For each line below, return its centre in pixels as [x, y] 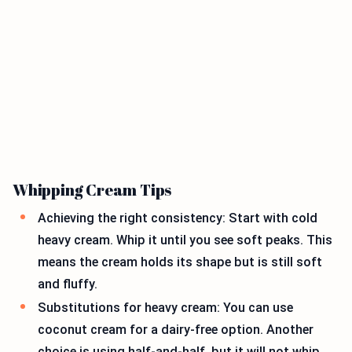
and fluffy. [68, 284]
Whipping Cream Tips [92, 190]
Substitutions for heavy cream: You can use [165, 307]
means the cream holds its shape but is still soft [180, 262]
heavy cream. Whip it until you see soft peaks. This [185, 240]
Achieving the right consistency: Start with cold [178, 218]
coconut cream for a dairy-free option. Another [176, 329]
